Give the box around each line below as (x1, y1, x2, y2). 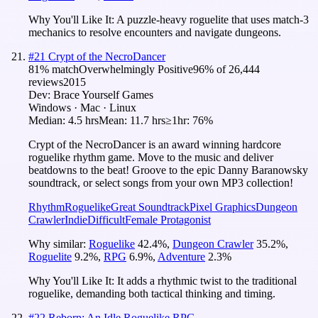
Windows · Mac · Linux (28, 101, 136, 114)
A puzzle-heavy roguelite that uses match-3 (116, 13, 309, 26)
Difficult (87, 213, 125, 226)
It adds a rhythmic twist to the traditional (117, 274, 297, 287)
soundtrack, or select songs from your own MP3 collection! (28, 176, 293, 189)
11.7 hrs (130, 114, 165, 126)
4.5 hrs (68, 114, 99, 126)
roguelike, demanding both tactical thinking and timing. (28, 287, 275, 300)
